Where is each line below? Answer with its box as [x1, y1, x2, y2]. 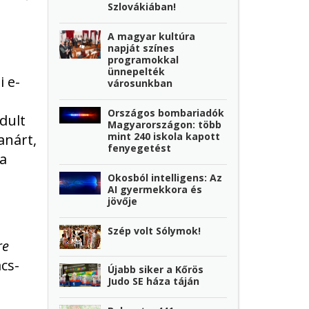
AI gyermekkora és [108, 183, 203, 197]
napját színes [108, 41, 175, 55]
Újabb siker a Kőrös [108, 263, 204, 277]
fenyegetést [108, 141, 172, 155]
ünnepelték [108, 65, 166, 79]
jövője [108, 195, 138, 208]
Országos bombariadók [108, 106, 225, 120]
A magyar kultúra [108, 30, 196, 43]
